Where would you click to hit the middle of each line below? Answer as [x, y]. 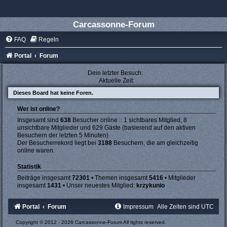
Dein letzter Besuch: [115, 73]
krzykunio [150, 186]
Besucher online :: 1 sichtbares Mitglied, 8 [129, 120]
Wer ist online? [39, 109]
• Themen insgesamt [119, 178]
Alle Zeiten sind [179, 207]
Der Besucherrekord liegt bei [58, 143]
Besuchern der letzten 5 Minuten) [63, 135]
